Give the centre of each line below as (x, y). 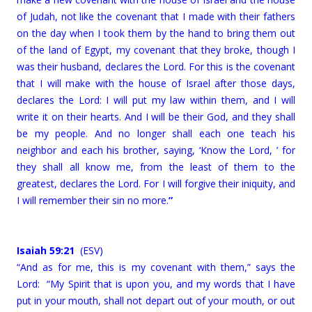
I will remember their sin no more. (93, 201)
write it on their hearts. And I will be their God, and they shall (156, 117)
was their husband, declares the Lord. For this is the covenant (156, 67)
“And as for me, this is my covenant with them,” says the (156, 267)
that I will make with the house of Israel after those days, (156, 84)
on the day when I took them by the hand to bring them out (156, 33)
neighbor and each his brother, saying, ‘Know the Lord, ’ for (156, 150)
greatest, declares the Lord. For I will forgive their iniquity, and (156, 184)
